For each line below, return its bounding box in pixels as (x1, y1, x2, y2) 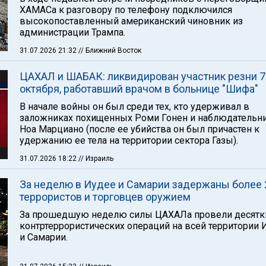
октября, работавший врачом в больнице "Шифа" (20, 83, 258, 95)
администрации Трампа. (20, 27, 125, 38)
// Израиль (78, 154, 113, 163)
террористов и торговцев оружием (20, 191, 191, 203)
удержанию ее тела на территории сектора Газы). (20, 135, 238, 146)
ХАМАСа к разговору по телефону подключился (20, 4, 232, 15)
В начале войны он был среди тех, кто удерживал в (20, 101, 249, 112)
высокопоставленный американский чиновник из (20, 15, 243, 27)
